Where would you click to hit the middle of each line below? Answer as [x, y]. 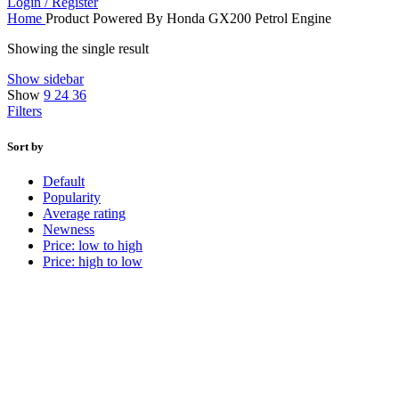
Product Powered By [106, 19]
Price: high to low [93, 261]
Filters [24, 111]
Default [64, 181]
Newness [69, 229]
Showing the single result [78, 49]
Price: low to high [93, 245]
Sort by [25, 146]
